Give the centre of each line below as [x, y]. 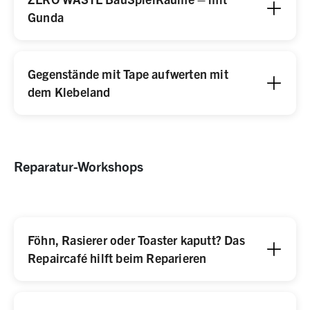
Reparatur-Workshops [79, 166]
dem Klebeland [69, 92]
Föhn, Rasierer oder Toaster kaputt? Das [136, 240]
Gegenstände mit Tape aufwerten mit [128, 74]
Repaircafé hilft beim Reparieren [117, 258]
